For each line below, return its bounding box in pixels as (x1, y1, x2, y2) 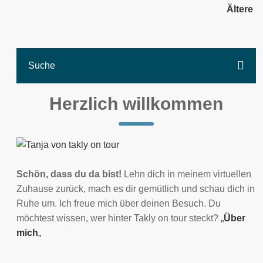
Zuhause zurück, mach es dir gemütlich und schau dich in (16, 184, 255, 194)
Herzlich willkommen (49, 94, 223, 113)
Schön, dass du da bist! (16, 169, 124, 179)
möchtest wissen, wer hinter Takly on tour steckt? (16, 213, 221, 223)
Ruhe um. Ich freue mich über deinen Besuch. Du (16, 198, 221, 208)
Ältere (227, 4, 253, 14)
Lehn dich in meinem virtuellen (124, 169, 251, 179)
